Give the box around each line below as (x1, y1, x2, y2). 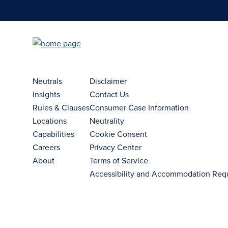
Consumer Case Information (90, 102, 189, 113)
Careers (33, 141, 60, 153)
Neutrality (90, 115, 124, 126)
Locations (33, 115, 67, 126)
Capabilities (33, 128, 74, 139)
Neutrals (33, 75, 62, 87)
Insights (33, 89, 60, 100)
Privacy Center (90, 141, 141, 153)
